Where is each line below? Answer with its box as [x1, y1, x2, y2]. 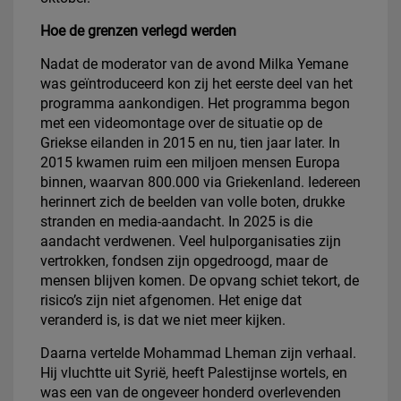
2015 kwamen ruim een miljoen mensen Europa [40, 153, 340, 171]
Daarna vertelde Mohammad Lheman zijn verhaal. [40, 344, 356, 362]
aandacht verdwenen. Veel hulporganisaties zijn [40, 232, 341, 250]
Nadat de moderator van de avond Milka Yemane [40, 55, 348, 73]
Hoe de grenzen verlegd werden [40, 21, 236, 39]
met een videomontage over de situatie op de [40, 114, 322, 132]
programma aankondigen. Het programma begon [40, 94, 350, 112]
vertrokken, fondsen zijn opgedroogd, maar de [40, 252, 328, 269]
